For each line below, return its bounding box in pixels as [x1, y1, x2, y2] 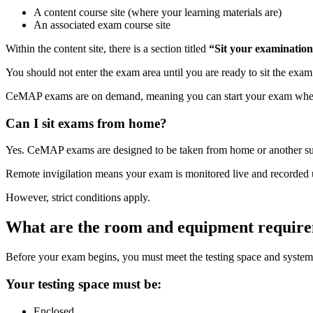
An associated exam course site [34, 19, 170, 31]
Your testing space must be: [6, 277, 161, 291]
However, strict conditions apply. [6, 191, 150, 204]
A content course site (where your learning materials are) [34, 6, 282, 19]
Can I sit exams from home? [6, 115, 167, 131]
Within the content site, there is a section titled [6, 43, 209, 55]
